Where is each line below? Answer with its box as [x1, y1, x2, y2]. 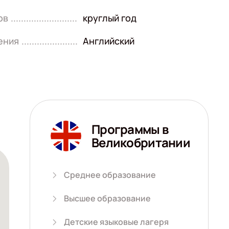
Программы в [91, 121, 169, 138]
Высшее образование [64, 193, 151, 204]
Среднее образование [64, 169, 156, 180]
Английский [83, 35, 135, 47]
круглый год [83, 12, 137, 24]
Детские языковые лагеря [64, 216, 169, 227]
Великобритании [91, 134, 190, 151]
